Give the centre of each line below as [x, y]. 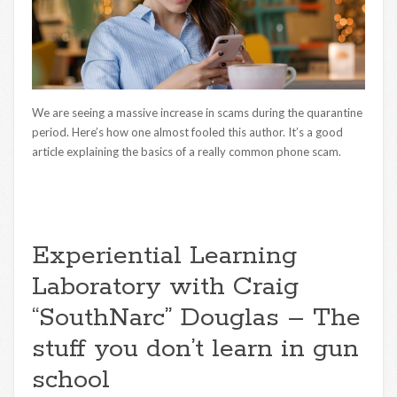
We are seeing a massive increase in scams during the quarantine [197, 113]
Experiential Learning [164, 256]
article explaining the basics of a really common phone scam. [187, 152]
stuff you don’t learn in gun [195, 349]
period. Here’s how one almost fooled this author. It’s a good [187, 132]
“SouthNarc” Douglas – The [196, 318]
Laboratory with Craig [165, 287]
